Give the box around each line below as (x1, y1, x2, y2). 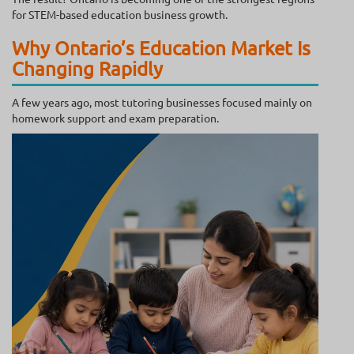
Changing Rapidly (12, 57, 163, 81)
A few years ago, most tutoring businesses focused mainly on (12, 95, 312, 110)
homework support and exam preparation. (12, 111, 219, 126)
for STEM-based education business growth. (12, 7, 228, 22)
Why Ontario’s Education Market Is (12, 36, 311, 60)
